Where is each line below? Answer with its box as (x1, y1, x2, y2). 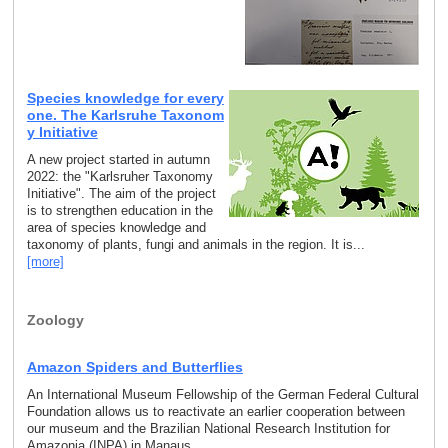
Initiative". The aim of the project (26, 185, 216, 201)
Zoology (26, 312, 84, 329)
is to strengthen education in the (26, 202, 213, 218)
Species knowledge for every (26, 89, 224, 106)
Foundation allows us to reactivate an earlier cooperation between (26, 403, 405, 419)
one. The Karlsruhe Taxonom (26, 106, 224, 123)
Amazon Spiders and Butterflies (26, 358, 243, 375)
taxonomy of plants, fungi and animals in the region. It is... (26, 236, 365, 252)
